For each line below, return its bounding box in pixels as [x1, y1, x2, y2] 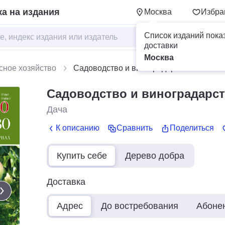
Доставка [47, 176, 85, 187]
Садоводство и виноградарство [73, 64, 192, 72]
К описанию [56, 124, 99, 133]
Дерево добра [125, 150, 184, 161]
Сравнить [117, 124, 153, 133]
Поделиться [170, 124, 214, 133]
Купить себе [57, 150, 107, 161]
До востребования [101, 200, 178, 211]
